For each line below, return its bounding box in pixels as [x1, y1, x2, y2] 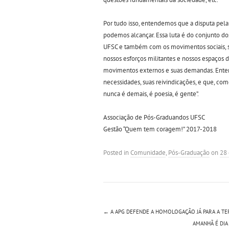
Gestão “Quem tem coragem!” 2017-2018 [103, 124, 217, 133]
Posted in [103, 148, 130, 157]
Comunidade [130, 148, 166, 157]
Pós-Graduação [168, 148, 210, 157]
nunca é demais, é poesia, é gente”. [103, 89, 199, 98]
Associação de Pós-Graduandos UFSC [103, 112, 205, 122]
